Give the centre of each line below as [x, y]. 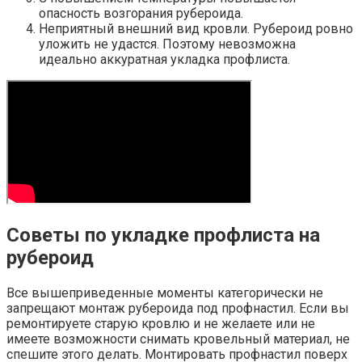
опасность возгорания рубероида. [141, 14]
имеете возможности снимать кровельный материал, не [178, 339]
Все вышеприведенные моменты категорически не [165, 293]
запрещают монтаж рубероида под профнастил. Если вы [178, 308]
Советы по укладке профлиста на [163, 236]
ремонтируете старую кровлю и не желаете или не [161, 323]
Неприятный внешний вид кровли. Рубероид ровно [196, 29]
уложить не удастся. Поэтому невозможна [167, 44]
